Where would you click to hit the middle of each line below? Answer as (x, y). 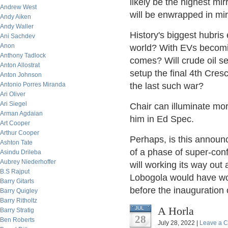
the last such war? (167, 86)
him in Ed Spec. (162, 119)
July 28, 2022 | (179, 223)
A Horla (176, 211)
